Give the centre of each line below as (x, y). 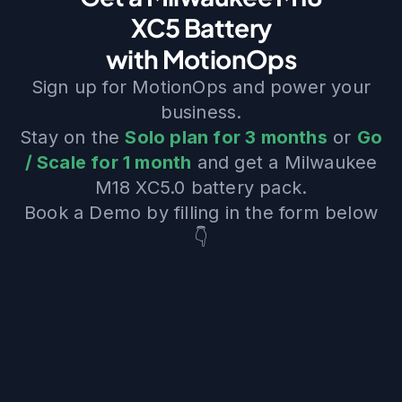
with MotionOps (201, 58)
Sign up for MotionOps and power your (201, 87)
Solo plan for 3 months (226, 137)
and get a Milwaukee (284, 162)
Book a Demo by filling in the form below (201, 212)
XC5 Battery (201, 27)
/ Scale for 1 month (108, 162)
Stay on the (72, 137)
